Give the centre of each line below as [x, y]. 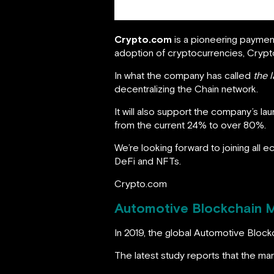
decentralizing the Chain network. [186, 88]
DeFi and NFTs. [148, 161]
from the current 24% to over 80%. [190, 124]
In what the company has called [183, 75]
